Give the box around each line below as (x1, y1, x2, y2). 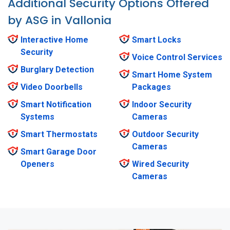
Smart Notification (21, 100, 91, 110)
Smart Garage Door (21, 147, 97, 157)
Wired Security (132, 159, 189, 169)
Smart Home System (132, 70, 212, 80)
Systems (21, 112, 54, 122)
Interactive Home (21, 35, 88, 45)
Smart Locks (132, 35, 181, 45)
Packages (132, 82, 171, 92)
